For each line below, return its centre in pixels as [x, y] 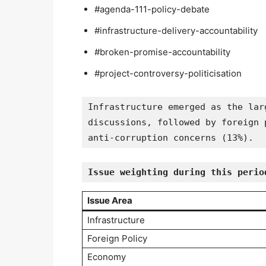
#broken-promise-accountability [162, 52]
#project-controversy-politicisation [168, 73]
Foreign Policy [117, 238]
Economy [107, 256]
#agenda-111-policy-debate [152, 9]
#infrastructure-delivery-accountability [176, 30]
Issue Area [110, 200]
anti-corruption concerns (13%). [171, 137]
